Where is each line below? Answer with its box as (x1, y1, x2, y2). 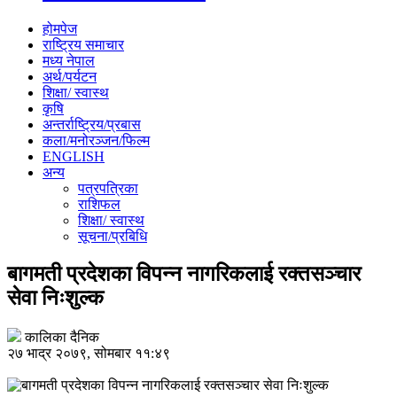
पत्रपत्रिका (78, 180, 138, 196)
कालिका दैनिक (25, 329, 99, 345)
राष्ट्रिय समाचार (43, 36, 124, 52)
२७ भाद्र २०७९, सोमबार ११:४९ (7, 345, 170, 361)
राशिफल (78, 196, 121, 212)
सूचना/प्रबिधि (78, 228, 147, 244)
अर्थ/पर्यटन (43, 68, 97, 84)
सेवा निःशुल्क (7, 285, 104, 309)
